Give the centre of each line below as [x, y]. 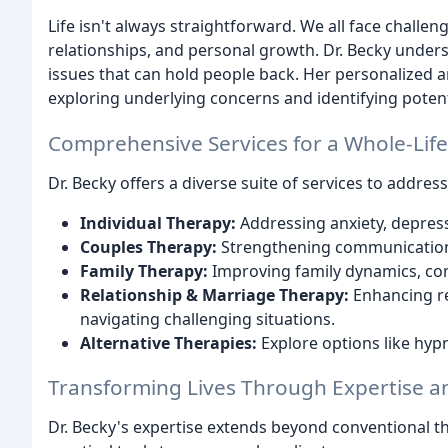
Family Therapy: [144, 270]
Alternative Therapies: [168, 342]
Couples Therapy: [148, 246]
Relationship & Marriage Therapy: [214, 294]
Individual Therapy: [158, 222]
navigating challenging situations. [207, 318]
